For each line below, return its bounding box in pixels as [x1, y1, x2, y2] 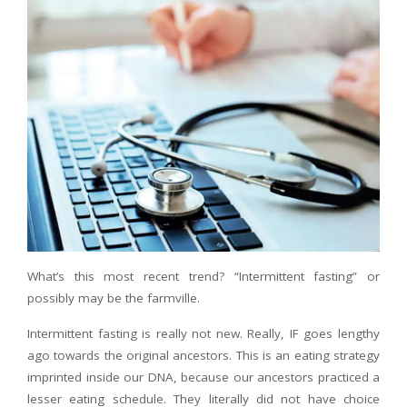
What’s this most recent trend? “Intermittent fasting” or [27, 268, 380, 284]
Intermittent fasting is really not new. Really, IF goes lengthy [27, 325, 380, 342]
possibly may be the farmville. [27, 290, 200, 306]
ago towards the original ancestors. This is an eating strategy [27, 347, 380, 363]
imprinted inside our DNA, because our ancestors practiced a [27, 369, 380, 385]
